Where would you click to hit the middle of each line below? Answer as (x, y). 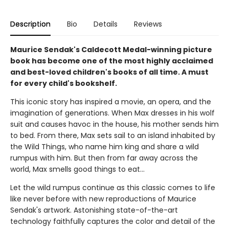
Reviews (148, 24)
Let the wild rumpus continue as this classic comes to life (113, 188)
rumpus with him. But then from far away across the (104, 158)
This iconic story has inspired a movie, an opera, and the (111, 102)
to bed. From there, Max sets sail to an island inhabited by (113, 136)
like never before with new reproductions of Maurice (103, 199)
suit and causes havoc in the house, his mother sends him (114, 124)
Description (30, 24)
